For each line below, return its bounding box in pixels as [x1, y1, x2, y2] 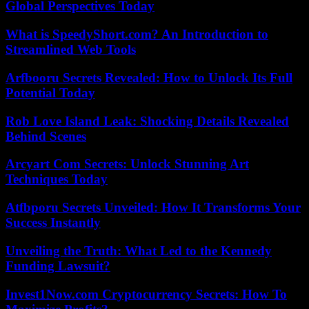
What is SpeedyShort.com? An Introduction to [6, 27, 268, 42]
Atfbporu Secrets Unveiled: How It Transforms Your [6, 200, 301, 215]
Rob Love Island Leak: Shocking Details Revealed [6, 113, 289, 128]
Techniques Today [6, 172, 108, 187]
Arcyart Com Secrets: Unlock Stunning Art [6, 157, 249, 172]
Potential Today [6, 85, 95, 100]
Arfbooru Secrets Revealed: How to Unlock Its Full [6, 70, 292, 85]
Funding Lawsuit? [6, 258, 110, 273]
